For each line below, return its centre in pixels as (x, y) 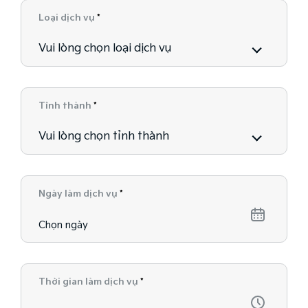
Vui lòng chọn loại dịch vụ (105, 49)
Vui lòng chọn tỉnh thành (104, 137)
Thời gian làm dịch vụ (89, 282)
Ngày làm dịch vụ (79, 194)
